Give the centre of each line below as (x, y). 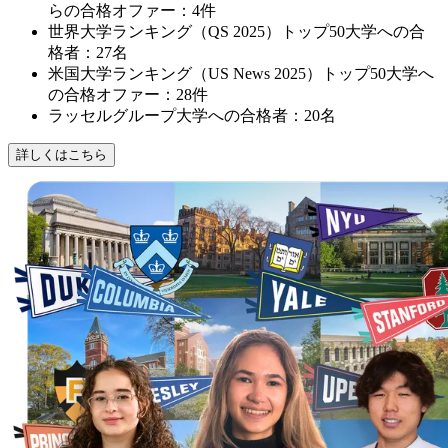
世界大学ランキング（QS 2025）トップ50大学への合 (236, 31)
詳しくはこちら (61, 154)
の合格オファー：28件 (128, 94)
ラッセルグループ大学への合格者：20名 (192, 115)
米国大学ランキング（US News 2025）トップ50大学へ (241, 73)
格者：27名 (88, 52)
